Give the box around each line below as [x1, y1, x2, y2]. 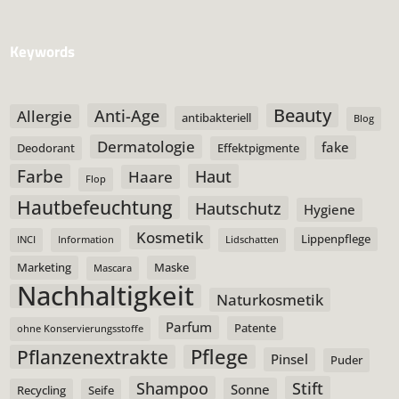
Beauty [273, 102, 332, 127]
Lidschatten [225, 232, 280, 246]
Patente [234, 319, 277, 336]
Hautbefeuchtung [17, 193, 174, 220]
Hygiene [304, 199, 356, 218]
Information [58, 232, 115, 246]
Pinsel [271, 349, 309, 368]
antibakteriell [182, 109, 252, 126]
